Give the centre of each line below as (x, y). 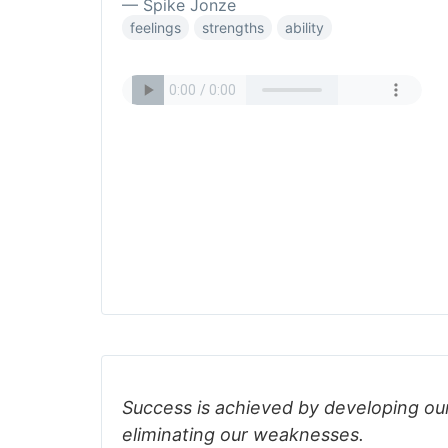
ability (304, 27)
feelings (155, 27)
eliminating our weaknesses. (243, 434)
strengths (233, 27)
